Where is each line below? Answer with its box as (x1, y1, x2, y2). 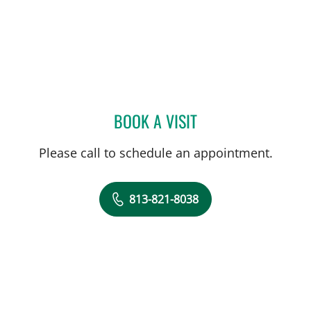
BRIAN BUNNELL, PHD (196, 109, 294, 128)
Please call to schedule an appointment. (38, 144, 273, 161)
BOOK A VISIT (114, 108, 197, 133)
